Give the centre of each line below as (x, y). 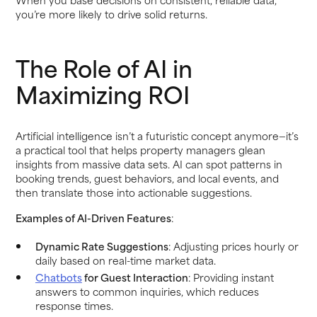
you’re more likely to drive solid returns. (112, 13)
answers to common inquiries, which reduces (147, 291)
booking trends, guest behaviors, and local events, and (148, 178)
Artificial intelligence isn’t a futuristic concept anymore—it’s (157, 136)
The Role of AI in (104, 67)
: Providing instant (231, 277)
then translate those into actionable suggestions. (134, 192)
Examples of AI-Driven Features (94, 218)
